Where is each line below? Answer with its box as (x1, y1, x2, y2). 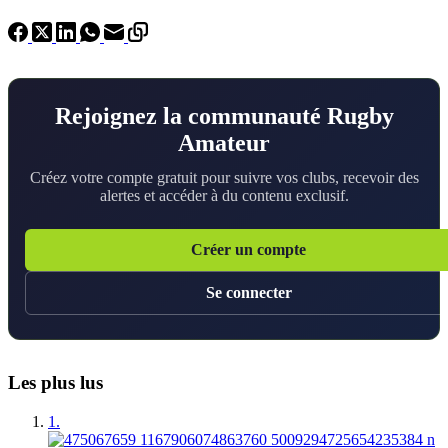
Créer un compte (190, 241, 306, 259)
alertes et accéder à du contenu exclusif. (99, 187, 349, 205)
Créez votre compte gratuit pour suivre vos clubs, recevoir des (29, 169, 419, 187)
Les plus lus (8, 372, 103, 394)
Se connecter (206, 284, 292, 302)
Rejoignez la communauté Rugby (54, 103, 394, 130)
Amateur (178, 130, 270, 157)
